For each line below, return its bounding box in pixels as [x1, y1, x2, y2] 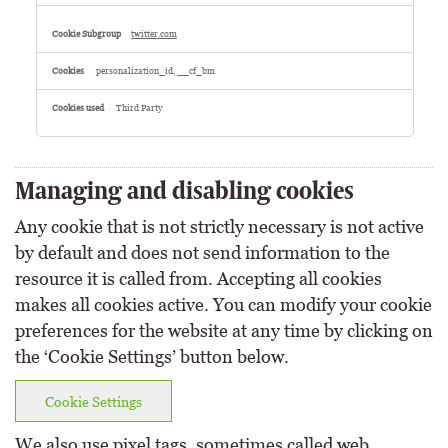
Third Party [115, 102, 162, 114]
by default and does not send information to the [15, 242, 390, 263]
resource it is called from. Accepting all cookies [15, 268, 382, 289]
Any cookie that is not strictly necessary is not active [15, 216, 424, 237]
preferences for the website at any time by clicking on [15, 320, 433, 341]
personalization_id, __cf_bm [95, 65, 215, 77]
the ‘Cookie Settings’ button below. [15, 346, 289, 367]
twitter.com [130, 28, 177, 40]
